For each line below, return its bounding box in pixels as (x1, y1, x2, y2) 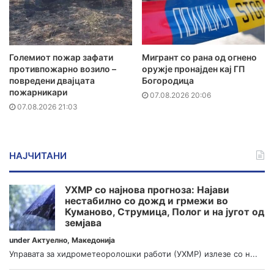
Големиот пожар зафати (9, 51, 113, 62)
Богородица (142, 75, 194, 86)
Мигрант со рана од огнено (142, 51, 257, 62)
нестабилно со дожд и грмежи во (65, 194, 228, 207)
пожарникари (9, 86, 67, 97)
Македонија (72, 235, 115, 245)
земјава (65, 217, 102, 229)
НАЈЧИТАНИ (9, 149, 67, 161)
